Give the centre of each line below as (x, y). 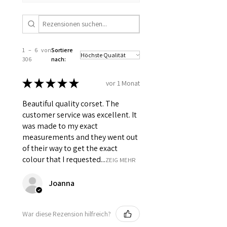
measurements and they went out (80, 137)
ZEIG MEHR (121, 160)
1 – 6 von (37, 50)
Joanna (62, 183)
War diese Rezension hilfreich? (67, 214)
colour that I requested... (64, 160)
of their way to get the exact (70, 148)
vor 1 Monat (123, 83)
